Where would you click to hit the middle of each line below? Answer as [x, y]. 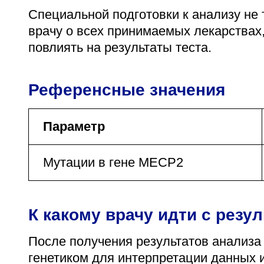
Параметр [74, 126]
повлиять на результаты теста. [120, 47]
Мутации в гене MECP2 [113, 162]
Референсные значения [127, 90]
